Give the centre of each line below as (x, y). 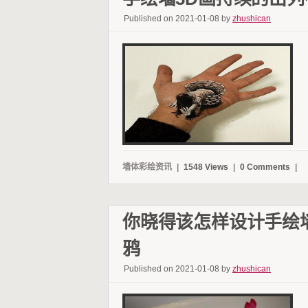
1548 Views (207, 167)
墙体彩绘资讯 (147, 167)
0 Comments (266, 167)
